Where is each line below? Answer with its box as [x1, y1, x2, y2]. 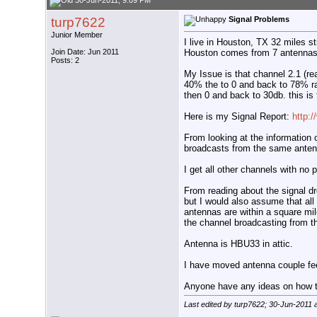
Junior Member [51, 30, 103, 40]
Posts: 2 [51, 56, 79, 65]
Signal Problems [229, 15, 289, 24]
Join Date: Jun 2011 [51, 47, 119, 57]
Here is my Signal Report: [184, 110, 292, 122]
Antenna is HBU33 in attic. [184, 238, 293, 249]
